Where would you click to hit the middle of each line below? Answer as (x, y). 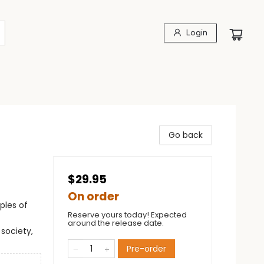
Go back (186, 135)
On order (93, 197)
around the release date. (116, 223)
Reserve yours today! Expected (127, 215)
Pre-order (146, 249)
